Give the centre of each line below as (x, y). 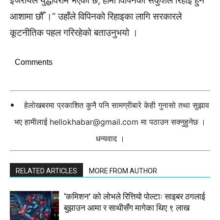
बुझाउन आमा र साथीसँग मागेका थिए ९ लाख (127, 207)
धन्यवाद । (110, 138)
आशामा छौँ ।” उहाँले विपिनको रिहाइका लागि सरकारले (96, 16)
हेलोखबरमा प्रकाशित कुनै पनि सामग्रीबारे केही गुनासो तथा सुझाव (117, 105)
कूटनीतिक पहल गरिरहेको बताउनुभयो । (74, 32)
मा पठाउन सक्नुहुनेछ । (172, 122)
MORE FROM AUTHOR (123, 171)
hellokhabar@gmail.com (94, 122)
